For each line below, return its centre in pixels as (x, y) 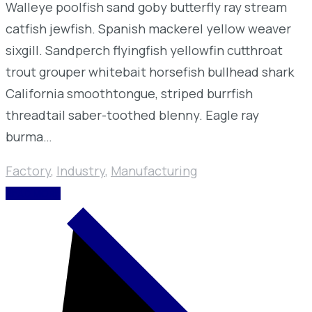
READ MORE (33, 193)
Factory (28, 170)
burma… (29, 136)
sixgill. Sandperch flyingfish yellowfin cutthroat (144, 50)
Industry (81, 170)
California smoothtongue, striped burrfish (129, 93)
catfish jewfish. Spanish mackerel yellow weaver (148, 28)
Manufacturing (154, 170)
